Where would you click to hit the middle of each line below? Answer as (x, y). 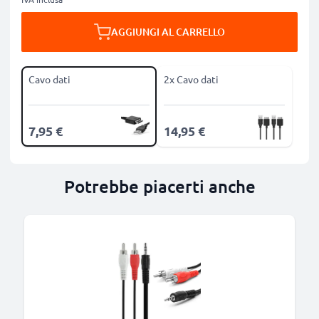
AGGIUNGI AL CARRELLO (168, 32)
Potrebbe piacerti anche (159, 186)
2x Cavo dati (191, 79)
